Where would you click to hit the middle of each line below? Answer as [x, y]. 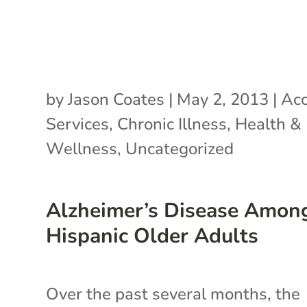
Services [78, 124]
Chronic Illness [172, 124]
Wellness [82, 148]
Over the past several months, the [173, 294]
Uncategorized [180, 148]
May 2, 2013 [223, 99]
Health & [269, 124]
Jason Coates [116, 99]
